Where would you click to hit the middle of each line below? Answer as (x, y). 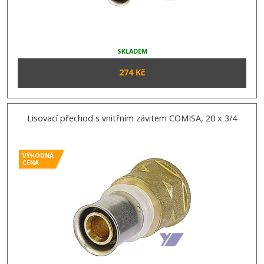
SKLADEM (132, 51)
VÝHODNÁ (38, 155)
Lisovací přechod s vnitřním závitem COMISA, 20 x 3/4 (132, 118)
